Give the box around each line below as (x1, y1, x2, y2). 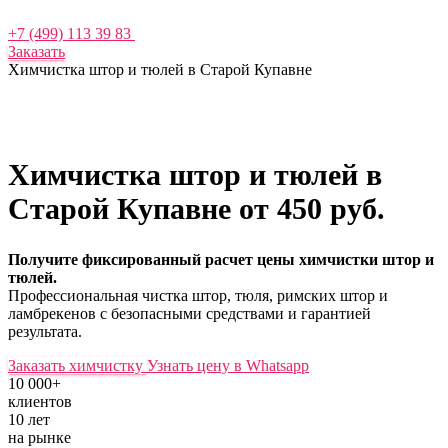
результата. (8, 322, 82, 340)
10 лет (8, 410, 50, 428)
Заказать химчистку (8, 356, 143, 374)
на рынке (8, 428, 71, 446)
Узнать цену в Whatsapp (147, 356, 309, 374)
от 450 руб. (239, 191, 385, 225)
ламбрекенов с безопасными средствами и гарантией (8, 304, 371, 322)
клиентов (8, 392, 72, 410)
